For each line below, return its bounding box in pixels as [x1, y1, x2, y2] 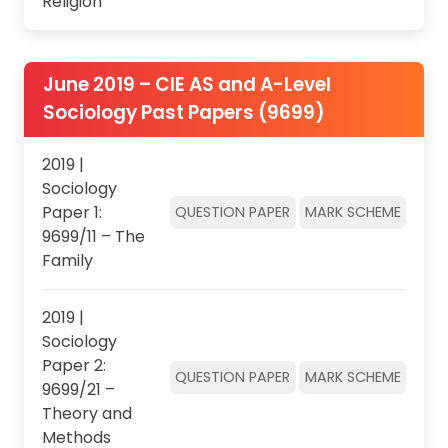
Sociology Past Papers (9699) [42, 99, 325, 127]
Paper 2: [41, 353, 106, 377]
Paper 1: [41, 200, 102, 224]
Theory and [41, 401, 132, 425]
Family [41, 248, 93, 272]
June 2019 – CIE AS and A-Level [42, 71, 331, 99]
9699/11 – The [41, 224, 145, 248]
